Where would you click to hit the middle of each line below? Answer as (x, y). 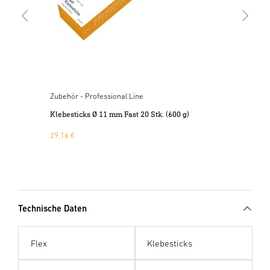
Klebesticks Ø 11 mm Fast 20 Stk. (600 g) (119, 114)
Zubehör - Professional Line (96, 96)
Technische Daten (52, 208)
